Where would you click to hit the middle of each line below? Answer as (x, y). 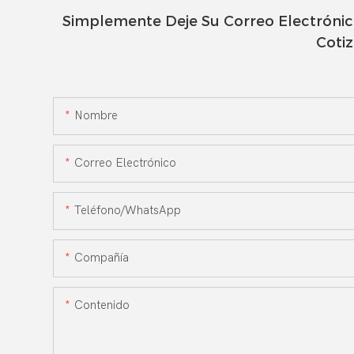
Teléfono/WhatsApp (128, 210)
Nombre (96, 115)
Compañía (102, 257)
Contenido (102, 305)
